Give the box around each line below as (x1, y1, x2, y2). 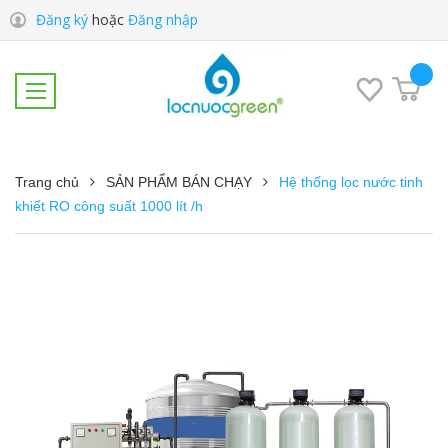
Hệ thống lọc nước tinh (279, 174, 423, 190)
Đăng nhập (128, 10, 198, 29)
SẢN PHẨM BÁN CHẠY (106, 174, 252, 190)
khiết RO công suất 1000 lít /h (15, 198, 203, 214)
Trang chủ (15, 174, 79, 190)
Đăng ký (36, 10, 88, 29)
